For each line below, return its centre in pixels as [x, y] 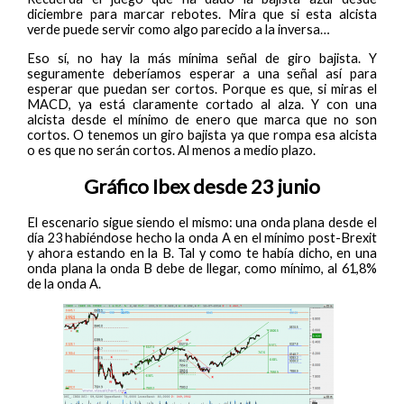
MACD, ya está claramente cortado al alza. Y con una [202, 104]
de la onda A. [64, 283]
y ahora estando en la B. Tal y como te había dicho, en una [202, 252]
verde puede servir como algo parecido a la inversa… [179, 29]
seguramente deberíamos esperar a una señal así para [202, 73]
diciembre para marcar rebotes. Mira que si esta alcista [202, 14]
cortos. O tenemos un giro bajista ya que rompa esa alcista [202, 134]
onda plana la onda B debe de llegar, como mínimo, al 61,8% [202, 268]
